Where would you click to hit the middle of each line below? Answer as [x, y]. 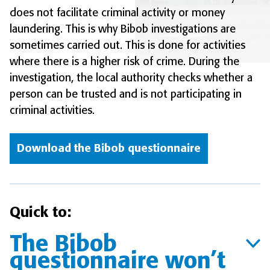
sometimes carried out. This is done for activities [127, 46]
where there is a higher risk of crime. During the [124, 62]
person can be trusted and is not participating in [126, 94]
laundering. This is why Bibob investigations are [123, 29]
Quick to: [40, 212]
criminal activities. [52, 111]
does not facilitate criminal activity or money [117, 13]
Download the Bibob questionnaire [109, 149]
